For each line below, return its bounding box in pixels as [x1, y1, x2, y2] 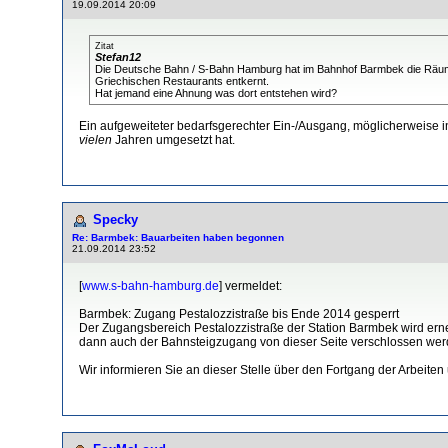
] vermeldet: [219, 278, 282, 293]
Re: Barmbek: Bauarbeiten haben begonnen [72, 231, 284, 243]
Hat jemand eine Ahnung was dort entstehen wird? [95, 86, 337, 99]
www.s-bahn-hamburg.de [82, 278, 219, 293]
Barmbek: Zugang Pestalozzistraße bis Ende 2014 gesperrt [79, 306, 399, 321]
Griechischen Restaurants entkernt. [95, 74, 269, 87]
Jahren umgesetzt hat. [112, 132, 235, 147]
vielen [79, 132, 112, 147]
